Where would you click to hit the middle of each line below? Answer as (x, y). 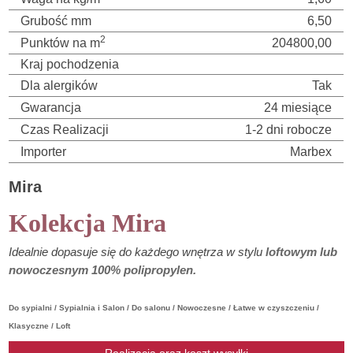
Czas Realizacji (65, 130)
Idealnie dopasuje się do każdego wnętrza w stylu (137, 252)
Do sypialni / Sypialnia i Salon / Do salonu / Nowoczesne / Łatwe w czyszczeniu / (164, 308)
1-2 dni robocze (289, 130)
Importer (44, 152)
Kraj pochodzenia (70, 65)
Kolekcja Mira (88, 223)
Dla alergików (59, 86)
